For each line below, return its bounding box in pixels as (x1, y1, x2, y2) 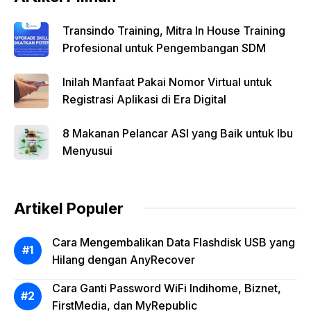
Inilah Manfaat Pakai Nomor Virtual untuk (62, 74, 272, 89)
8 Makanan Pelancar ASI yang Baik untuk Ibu (62, 126, 293, 140)
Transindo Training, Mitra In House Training (62, 23, 285, 37)
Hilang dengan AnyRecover (52, 252, 195, 267)
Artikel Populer (14, 199, 124, 217)
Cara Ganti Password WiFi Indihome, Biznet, (52, 280, 281, 295)
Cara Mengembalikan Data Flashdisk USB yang (52, 235, 295, 249)
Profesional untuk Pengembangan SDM (62, 40, 266, 55)
